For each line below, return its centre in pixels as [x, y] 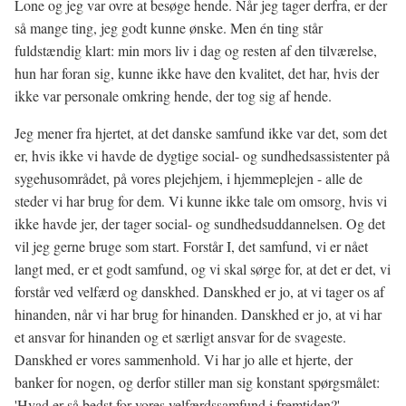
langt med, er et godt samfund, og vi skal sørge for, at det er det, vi [203, 269]
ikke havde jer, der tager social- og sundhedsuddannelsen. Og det [200, 223]
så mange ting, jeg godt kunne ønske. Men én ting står [169, 28]
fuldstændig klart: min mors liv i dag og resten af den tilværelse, [196, 50]
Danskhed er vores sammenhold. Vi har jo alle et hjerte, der [184, 359]
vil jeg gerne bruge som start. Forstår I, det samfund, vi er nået [191, 246]
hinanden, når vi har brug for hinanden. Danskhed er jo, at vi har [198, 314]
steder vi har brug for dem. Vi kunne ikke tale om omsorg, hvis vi [201, 201]
